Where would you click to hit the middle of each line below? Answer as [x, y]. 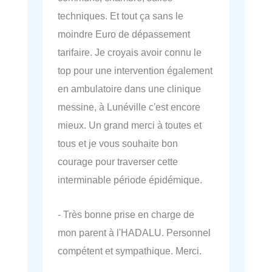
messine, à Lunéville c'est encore [129, 107]
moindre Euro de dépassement [124, 34]
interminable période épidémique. [130, 180]
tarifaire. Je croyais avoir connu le [130, 53]
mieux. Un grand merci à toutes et [130, 125]
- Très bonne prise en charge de [126, 214]
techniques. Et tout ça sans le [121, 16]
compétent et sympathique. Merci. [130, 250]
